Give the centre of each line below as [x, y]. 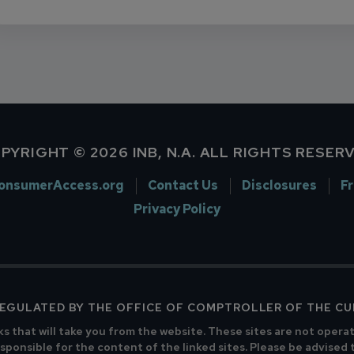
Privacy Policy [177, 209]
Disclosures [279, 185]
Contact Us [183, 185]
